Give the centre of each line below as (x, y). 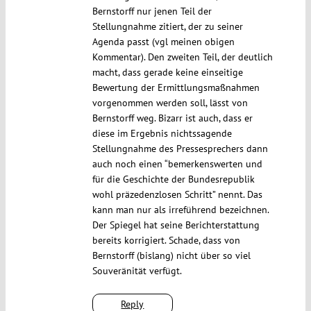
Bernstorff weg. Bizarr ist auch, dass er (172, 118)
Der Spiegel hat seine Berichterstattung (176, 225)
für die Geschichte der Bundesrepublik (173, 179)
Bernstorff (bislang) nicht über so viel (171, 255)
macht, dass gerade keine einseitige (167, 72)
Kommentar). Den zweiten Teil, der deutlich (182, 57)
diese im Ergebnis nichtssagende (162, 133)
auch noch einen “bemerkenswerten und (177, 163)
